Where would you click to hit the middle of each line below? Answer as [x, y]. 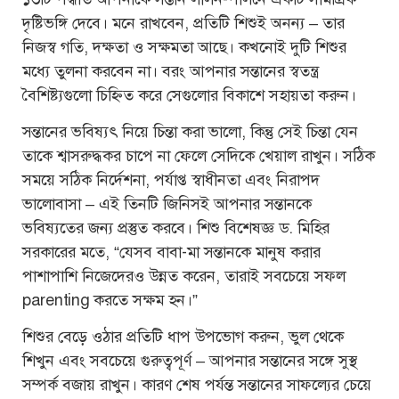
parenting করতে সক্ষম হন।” [110, 300]
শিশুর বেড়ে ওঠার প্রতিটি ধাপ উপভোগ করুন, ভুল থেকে [183, 337]
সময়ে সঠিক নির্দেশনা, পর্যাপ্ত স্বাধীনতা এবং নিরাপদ [171, 179]
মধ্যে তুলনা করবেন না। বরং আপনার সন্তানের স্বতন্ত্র [171, 71]
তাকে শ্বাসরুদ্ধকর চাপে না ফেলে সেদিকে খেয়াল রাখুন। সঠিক [199, 155]
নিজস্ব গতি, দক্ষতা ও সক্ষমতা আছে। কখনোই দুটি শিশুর [184, 47]
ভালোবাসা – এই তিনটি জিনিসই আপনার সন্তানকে [167, 204]
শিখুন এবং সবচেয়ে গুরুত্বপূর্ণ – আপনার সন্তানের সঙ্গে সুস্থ [190, 361]
